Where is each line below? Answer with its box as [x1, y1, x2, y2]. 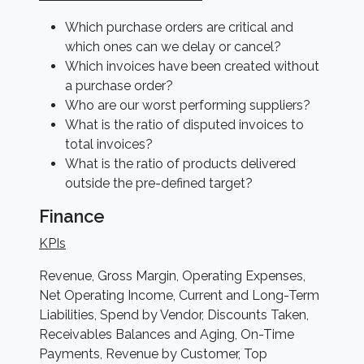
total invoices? [65, 136, 153, 152]
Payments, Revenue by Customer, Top [39, 346, 267, 362]
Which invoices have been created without [65, 58, 319, 74]
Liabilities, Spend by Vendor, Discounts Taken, [39, 307, 309, 323]
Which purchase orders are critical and [65, 19, 293, 35]
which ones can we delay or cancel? [65, 39, 281, 54]
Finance [39, 206, 105, 227]
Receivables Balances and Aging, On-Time [39, 327, 294, 342]
